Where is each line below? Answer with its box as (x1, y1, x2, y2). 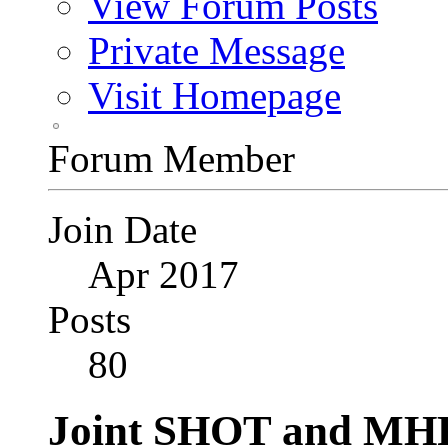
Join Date (48, 207, 197, 251)
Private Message (88, 28, 345, 72)
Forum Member (48, 136, 295, 180)
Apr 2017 (88, 252, 239, 296)
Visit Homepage (88, 73, 341, 117)
